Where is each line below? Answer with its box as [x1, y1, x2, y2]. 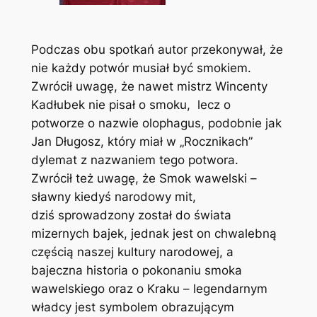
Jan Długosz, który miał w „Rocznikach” [30, 134, 253, 149]
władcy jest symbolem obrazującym [30, 300, 234, 315]
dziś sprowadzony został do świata [30, 208, 231, 223]
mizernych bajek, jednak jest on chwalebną [30, 226, 277, 241]
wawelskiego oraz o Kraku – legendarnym [30, 282, 267, 296]
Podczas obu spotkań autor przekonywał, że [30, 42, 283, 57]
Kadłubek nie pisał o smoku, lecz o [30, 98, 231, 113]
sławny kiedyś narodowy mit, [30, 190, 196, 204]
